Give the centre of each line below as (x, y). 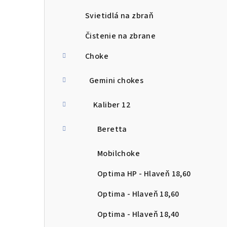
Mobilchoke (119, 154)
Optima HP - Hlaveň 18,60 (144, 174)
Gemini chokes (117, 81)
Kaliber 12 (112, 105)
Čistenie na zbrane (121, 36)
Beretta (112, 129)
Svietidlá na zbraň (120, 16)
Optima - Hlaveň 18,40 (138, 214)
